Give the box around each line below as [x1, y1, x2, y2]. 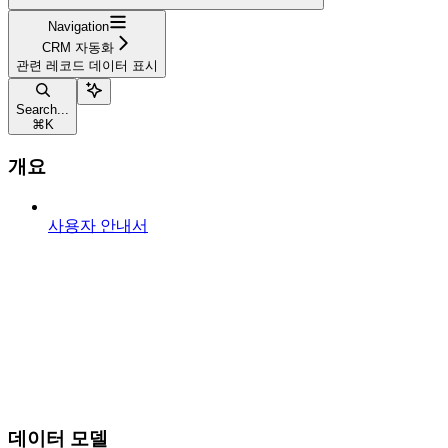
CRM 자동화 [42, 39, 114, 55]
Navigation [47, 18, 109, 34]
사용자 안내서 [48, 217, 148, 235]
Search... [16, 101, 69, 117]
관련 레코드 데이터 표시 [16, 57, 158, 73]
